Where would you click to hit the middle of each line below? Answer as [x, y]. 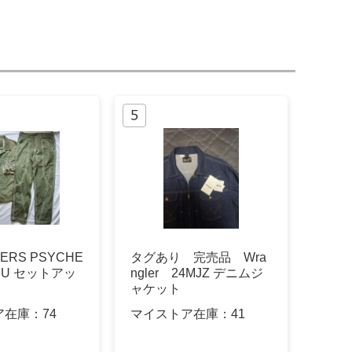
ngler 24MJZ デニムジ [197, 273]
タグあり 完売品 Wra [198, 258]
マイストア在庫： [181, 313]
